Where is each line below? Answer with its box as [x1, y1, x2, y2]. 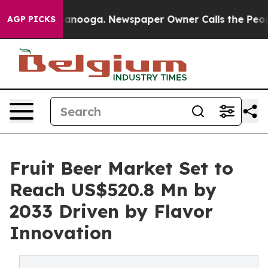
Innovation [10, 221, 112, 244]
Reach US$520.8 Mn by [10, 178, 217, 201]
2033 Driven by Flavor [10, 200, 213, 223]
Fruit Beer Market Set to [10, 157, 233, 179]
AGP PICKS [7, 14, 56, 25]
